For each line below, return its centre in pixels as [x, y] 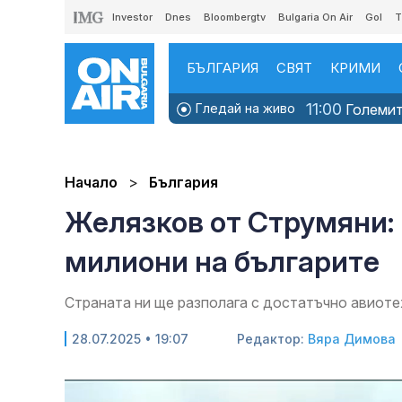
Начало [91, 183]
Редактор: [272, 339]
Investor [132, 17]
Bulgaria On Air [315, 17]
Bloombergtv [235, 17]
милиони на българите [222, 262]
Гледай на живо [244, 108]
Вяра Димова [352, 339]
